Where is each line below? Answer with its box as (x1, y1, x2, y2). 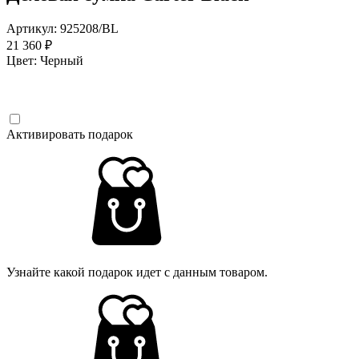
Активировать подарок (6, 127, 133, 141)
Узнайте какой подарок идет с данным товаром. (6, 264, 268, 279)
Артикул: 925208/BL (6, 21, 119, 35)
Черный (40, 53, 83, 67)
